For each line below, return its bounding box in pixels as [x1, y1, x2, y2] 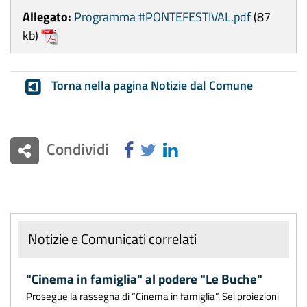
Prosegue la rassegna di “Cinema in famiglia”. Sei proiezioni [26, 288, 279, 305]
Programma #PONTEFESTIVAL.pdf [74, 8, 251, 26]
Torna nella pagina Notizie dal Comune [51, 76, 253, 95]
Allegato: [23, 8, 71, 26]
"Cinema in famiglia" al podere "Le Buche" [26, 269, 262, 289]
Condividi [46, 136, 109, 161]
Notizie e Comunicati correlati [28, 228, 197, 250]
